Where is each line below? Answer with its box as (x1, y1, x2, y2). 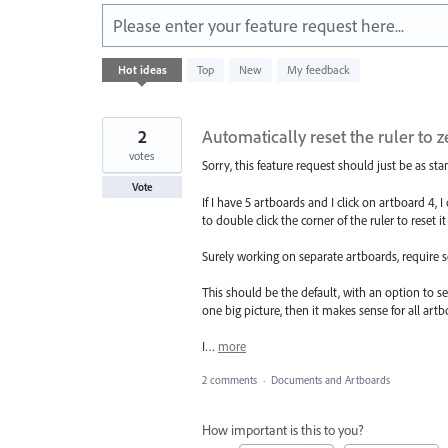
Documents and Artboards (271, 373, 390, 388)
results (102, 69, 137, 88)
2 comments (202, 373, 257, 388)
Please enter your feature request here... (113, 14, 404, 38)
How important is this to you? (202, 421, 364, 440)
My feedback (287, 62, 350, 78)
